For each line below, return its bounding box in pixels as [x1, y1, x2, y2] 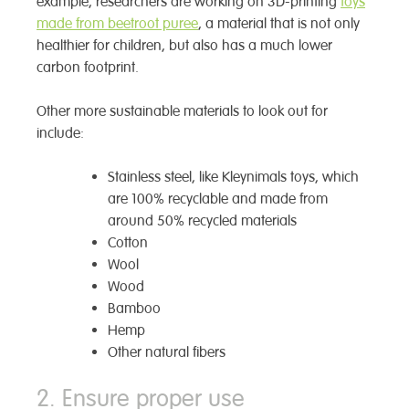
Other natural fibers [108, 342, 225, 362]
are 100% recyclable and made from [108, 189, 328, 208]
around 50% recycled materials [108, 211, 297, 230]
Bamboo [108, 299, 161, 318]
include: [37, 123, 84, 142]
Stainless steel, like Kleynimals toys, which [108, 167, 359, 186]
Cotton [108, 233, 148, 252]
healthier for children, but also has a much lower [37, 36, 332, 55]
